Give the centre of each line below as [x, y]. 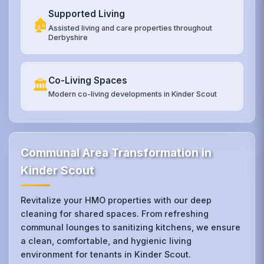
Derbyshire [68, 37]
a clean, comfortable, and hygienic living [106, 241]
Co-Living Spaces [88, 80]
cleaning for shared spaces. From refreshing [115, 214]
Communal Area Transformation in [116, 153]
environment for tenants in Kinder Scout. [106, 255]
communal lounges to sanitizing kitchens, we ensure [131, 227]
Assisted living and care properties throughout [131, 28]
